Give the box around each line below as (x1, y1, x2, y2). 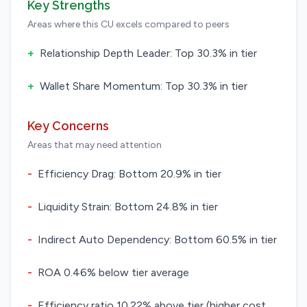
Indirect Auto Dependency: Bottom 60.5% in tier (38, 233, 277, 246)
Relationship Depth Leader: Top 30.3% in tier (40, 47, 257, 60)
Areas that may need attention (27, 139, 162, 151)
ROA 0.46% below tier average (38, 266, 189, 279)
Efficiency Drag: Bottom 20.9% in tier (38, 167, 221, 180)
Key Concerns (27, 119, 109, 133)
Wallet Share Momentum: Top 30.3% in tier (40, 79, 247, 93)
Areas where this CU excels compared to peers (27, 19, 230, 30)
